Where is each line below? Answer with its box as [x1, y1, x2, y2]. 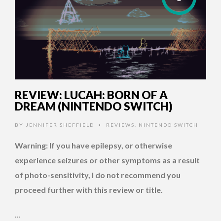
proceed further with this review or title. [15, 185, 164, 195]
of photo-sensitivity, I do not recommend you [15, 170, 181, 180]
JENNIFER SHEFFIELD [26, 122, 94, 128]
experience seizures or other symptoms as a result [15, 155, 200, 165]
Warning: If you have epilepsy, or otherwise [15, 141, 172, 150]
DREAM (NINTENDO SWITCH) [15, 99, 173, 113]
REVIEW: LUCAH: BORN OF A [15, 88, 168, 102]
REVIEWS [106, 122, 135, 128]
